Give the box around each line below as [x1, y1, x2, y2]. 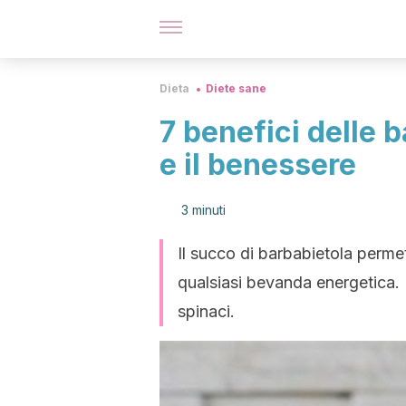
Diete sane [206, 82, 266, 95]
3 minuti [181, 202, 226, 217]
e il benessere [159, 147, 356, 182]
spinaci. [178, 302, 235, 321]
